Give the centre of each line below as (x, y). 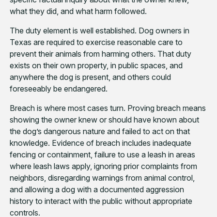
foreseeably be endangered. (59, 89)
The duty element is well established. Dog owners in (100, 31)
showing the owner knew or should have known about (104, 120)
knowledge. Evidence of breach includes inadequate (101, 143)
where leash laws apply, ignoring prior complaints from (103, 166)
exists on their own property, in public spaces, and (96, 66)
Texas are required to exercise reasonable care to (96, 42)
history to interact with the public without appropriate (101, 201)
